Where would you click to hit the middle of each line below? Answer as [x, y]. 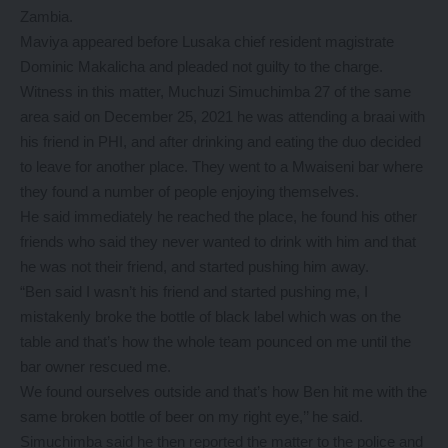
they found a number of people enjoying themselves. [189, 191]
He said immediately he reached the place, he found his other [218, 216]
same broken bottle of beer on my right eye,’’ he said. [191, 416]
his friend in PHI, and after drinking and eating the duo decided [220, 141]
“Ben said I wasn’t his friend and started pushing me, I [194, 291]
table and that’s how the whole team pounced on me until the [215, 341]
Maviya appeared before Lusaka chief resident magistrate [207, 41]
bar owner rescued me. [95, 366]
